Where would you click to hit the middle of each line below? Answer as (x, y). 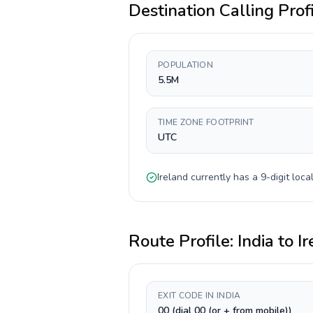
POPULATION (185, 65)
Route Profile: (183, 241)
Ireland (173, 177)
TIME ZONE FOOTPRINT (206, 122)
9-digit (275, 177)
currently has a (224, 177)
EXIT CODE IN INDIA (199, 296)
